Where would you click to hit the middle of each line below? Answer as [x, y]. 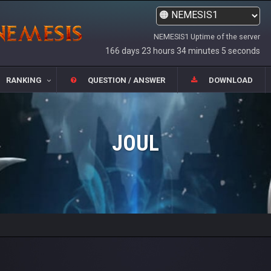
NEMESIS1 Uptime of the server [207, 37]
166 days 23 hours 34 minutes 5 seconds [183, 51]
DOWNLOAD [231, 80]
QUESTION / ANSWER [126, 80]
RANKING [24, 80]
